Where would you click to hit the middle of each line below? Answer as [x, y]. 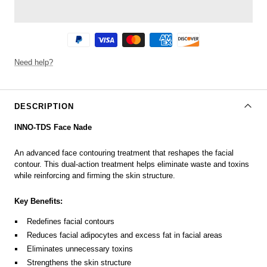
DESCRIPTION [44, 106]
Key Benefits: [38, 201]
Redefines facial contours [71, 221]
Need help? [34, 62]
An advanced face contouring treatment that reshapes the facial [124, 153]
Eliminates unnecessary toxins [80, 249]
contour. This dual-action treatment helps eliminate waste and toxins [132, 164]
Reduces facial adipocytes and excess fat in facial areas [125, 235]
